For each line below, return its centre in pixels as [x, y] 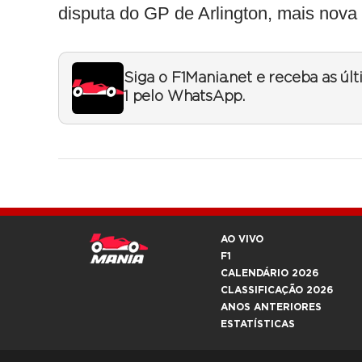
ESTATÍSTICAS [258, 324]
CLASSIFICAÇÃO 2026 [277, 290]
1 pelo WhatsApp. [185, 97]
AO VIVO [242, 239]
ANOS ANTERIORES [271, 307]
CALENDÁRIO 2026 [269, 273]
